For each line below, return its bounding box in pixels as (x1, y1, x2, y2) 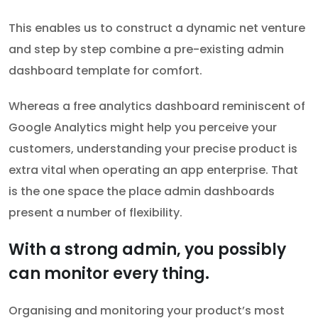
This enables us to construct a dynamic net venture (9, 20, 305, 37)
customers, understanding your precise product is (9, 141, 297, 158)
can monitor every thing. (9, 263, 209, 285)
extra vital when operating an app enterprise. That (9, 162, 298, 179)
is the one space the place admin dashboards (9, 183, 275, 200)
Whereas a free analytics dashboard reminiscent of (9, 98, 305, 115)
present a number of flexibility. (9, 204, 182, 221)
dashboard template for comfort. (9, 62, 202, 79)
